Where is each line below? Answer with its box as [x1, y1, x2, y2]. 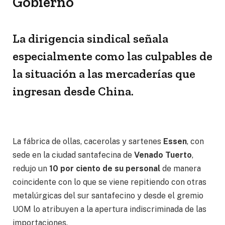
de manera [162, 164, 201, 174]
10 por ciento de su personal [49, 164, 162, 174]
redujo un [13, 164, 49, 174]
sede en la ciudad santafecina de [13, 150, 134, 160]
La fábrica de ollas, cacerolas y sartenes [13, 137, 161, 147]
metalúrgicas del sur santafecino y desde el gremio [13, 191, 203, 201]
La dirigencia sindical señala [13, 31, 168, 46]
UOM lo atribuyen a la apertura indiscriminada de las [13, 204, 206, 214]
